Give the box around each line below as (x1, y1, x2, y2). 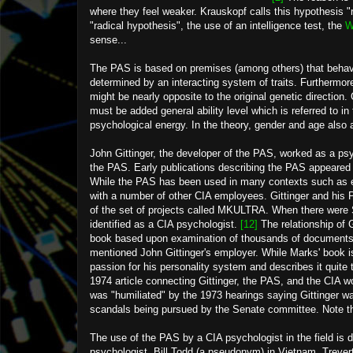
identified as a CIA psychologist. (90, 218, 240, 230)
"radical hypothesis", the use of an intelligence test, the (90, 20, 345, 32)
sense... (90, 34, 127, 46)
